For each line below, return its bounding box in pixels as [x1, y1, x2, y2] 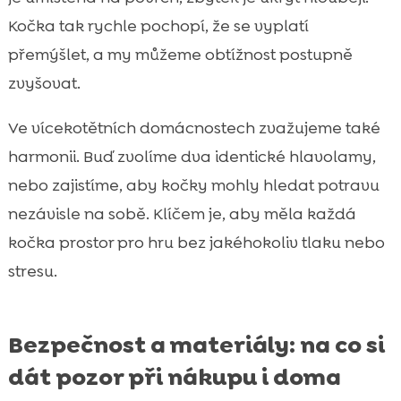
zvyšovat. [7, 73, 81, 95]
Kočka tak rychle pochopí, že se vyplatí [7, 15, 309, 38]
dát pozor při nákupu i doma [7, 362, 341, 393]
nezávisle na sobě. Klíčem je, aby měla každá [7, 203, 356, 226]
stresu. [7, 260, 57, 283]
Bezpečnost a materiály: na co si [7, 329, 385, 361]
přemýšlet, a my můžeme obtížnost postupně [7, 44, 353, 66]
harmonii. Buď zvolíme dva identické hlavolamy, [7, 146, 376, 168]
